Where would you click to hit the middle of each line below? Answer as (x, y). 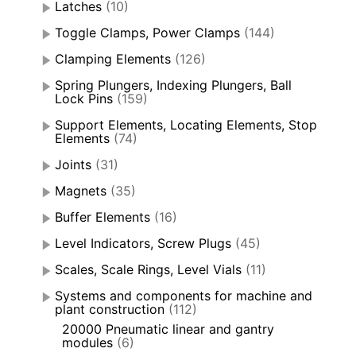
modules (87, 343)
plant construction (110, 310)
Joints (73, 165)
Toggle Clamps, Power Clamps (147, 33)
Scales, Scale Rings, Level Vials (148, 270)
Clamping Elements (113, 59)
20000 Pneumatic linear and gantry (168, 329)
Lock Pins (84, 99)
